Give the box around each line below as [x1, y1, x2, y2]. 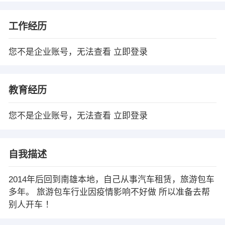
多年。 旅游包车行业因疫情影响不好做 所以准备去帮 [8, 187, 210, 197]
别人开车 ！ [8, 200, 54, 210]
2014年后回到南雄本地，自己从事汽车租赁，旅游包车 [8, 175, 214, 185]
